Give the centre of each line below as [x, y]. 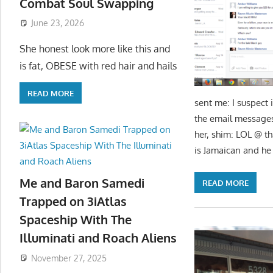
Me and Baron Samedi [82, 183]
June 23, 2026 [57, 23]
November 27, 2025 [69, 258]
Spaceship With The [76, 219]
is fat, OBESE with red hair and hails [98, 66]
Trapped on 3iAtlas [73, 201]
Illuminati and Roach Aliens [98, 237]
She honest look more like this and [95, 49]
